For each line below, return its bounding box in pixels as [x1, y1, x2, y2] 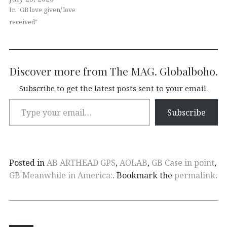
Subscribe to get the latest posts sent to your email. [19, 83, 208, 94]
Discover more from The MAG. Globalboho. [9, 63, 218, 78]
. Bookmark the [112, 169, 174, 181]
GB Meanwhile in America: [9, 169, 112, 181]
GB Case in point [152, 157, 214, 168]
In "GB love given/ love [9, 5, 75, 14]
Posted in [9, 157, 47, 168]
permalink [174, 169, 215, 181]
